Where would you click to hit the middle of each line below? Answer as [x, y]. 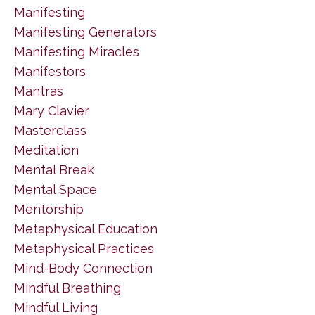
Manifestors [50, 71]
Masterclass [50, 130]
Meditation [46, 150]
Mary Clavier [52, 110]
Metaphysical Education [86, 229]
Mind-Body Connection [83, 268]
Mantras [39, 91]
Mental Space [56, 189]
